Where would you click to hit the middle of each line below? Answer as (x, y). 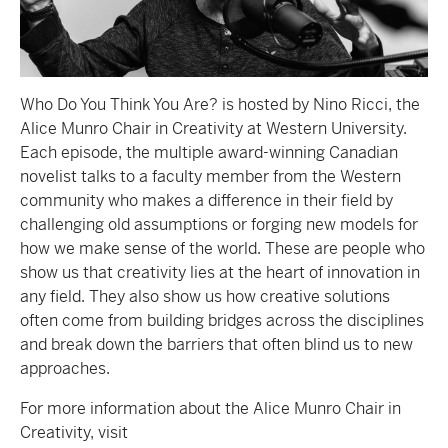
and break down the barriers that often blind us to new (216, 344)
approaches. (65, 368)
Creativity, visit (74, 432)
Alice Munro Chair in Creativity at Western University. (213, 128)
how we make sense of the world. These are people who (222, 248)
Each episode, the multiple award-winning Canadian (209, 152)
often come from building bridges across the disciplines (222, 320)
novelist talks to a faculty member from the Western (210, 176)
